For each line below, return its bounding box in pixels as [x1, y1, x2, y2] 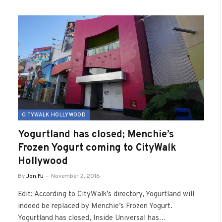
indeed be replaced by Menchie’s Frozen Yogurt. [18, 201, 172, 211]
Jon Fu [26, 172, 44, 180]
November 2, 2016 [51, 172, 100, 180]
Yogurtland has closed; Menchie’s [18, 128, 174, 141]
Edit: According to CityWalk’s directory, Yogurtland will [18, 189, 194, 199]
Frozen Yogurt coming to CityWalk [18, 141, 176, 155]
